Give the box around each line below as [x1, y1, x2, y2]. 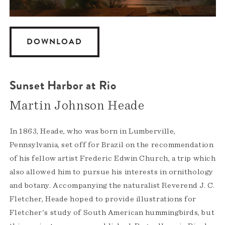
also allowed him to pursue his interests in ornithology [9, 168, 213, 176]
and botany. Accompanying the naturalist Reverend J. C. [9, 181, 215, 190]
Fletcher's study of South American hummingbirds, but [9, 208, 215, 217]
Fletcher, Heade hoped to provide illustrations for [9, 195, 196, 203]
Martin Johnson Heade [9, 99, 145, 113]
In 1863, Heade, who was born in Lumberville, [9, 127, 176, 136]
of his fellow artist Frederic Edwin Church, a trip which [9, 154, 216, 163]
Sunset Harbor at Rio [9, 76, 117, 95]
